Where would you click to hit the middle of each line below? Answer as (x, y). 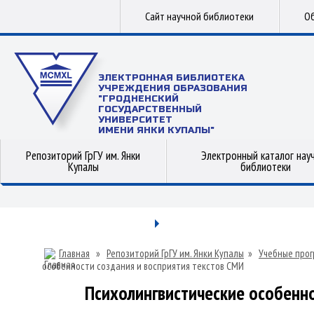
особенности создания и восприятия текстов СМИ (143, 266)
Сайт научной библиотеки (199, 16)
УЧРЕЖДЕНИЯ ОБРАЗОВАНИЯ (173, 88)
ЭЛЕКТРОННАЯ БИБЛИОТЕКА (171, 78)
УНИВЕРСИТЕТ (135, 120)
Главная (74, 253)
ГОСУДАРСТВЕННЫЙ (150, 109)
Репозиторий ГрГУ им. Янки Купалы (175, 253)
